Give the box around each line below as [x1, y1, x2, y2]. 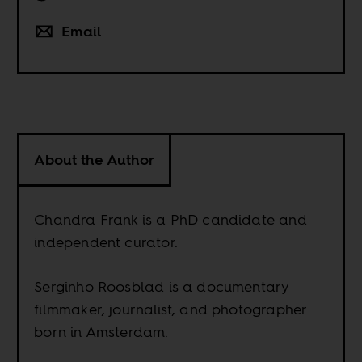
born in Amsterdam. [34, 321, 169, 342]
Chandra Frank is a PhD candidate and [34, 208, 307, 229]
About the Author [34, 149, 155, 170]
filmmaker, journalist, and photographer [34, 298, 307, 319]
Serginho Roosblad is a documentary [34, 276, 289, 297]
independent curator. [34, 231, 178, 252]
